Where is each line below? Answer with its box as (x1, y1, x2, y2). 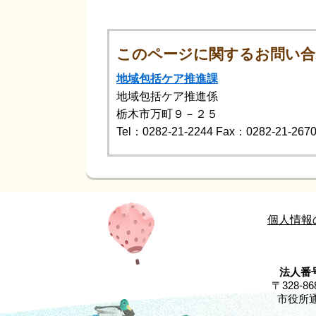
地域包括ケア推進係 (116, 90, 218, 102)
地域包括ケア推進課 (116, 72, 218, 85)
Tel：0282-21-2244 (116, 125, 213, 138)
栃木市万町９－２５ (116, 107, 218, 120)
